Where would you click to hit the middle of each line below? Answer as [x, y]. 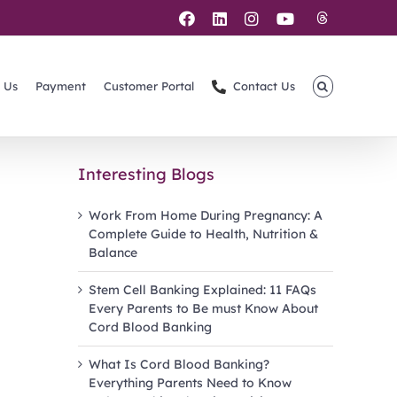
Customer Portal [148, 86]
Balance [113, 252]
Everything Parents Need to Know [190, 382]
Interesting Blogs [146, 174]
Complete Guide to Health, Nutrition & [203, 234]
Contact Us [264, 86]
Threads [358, 16]
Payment [60, 86]
